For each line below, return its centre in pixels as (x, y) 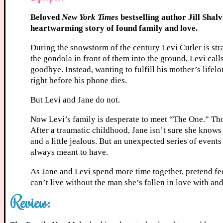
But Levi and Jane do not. (75, 100)
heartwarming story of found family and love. (114, 28)
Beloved (46, 17)
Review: (30, 202)
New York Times (90, 17)
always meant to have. (69, 152)
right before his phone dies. (79, 81)
